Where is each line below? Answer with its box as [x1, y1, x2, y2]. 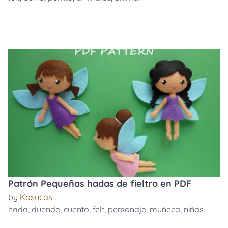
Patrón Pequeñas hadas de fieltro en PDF [8, 178, 191, 189]
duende [32, 204, 60, 214]
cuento [64, 204, 89, 214]
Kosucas [20, 192, 52, 202]
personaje [108, 204, 146, 214]
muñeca [150, 204, 180, 214]
